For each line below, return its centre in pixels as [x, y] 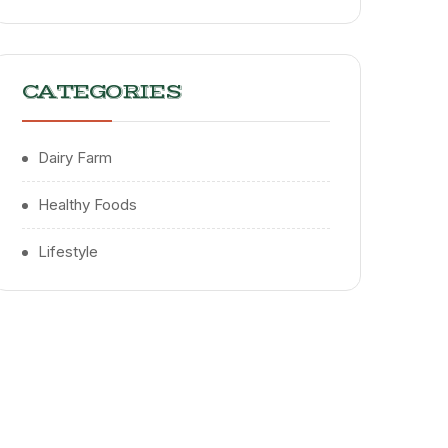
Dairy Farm [75, 158]
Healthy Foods [87, 205]
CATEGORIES [101, 93]
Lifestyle [68, 252]
